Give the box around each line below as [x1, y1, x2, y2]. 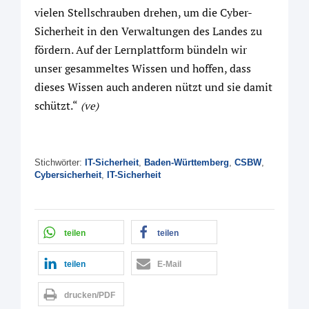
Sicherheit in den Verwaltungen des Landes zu [34, 23, 262, 39]
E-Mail [157, 259, 181, 270]
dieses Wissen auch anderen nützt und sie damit [34, 79, 272, 95]
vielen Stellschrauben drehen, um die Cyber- [34, 5, 252, 21]
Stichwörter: [34, 157, 85, 168]
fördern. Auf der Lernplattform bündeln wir [34, 42, 247, 58]
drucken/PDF [64, 290, 115, 301]
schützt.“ [34, 98, 78, 114]
